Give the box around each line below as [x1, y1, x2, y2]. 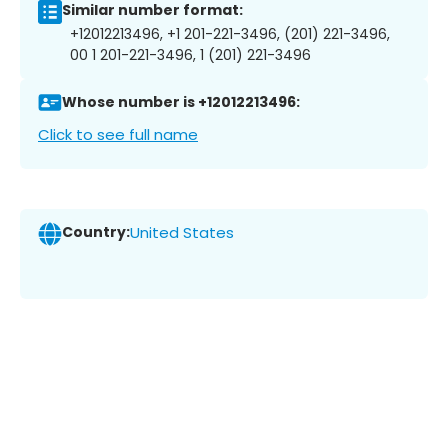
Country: [62, 222, 130, 243]
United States [130, 222, 234, 244]
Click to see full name [38, 123, 198, 145]
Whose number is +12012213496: [62, 92, 300, 113]
